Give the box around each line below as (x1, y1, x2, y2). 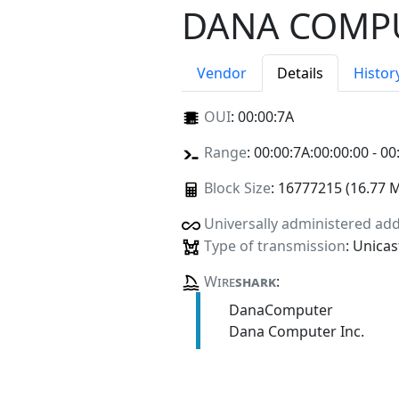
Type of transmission (203, 235, 346, 256)
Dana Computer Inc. (228, 321, 364, 341)
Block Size (203, 178, 271, 199)
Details (277, 63, 323, 84)
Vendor (197, 63, 247, 84)
